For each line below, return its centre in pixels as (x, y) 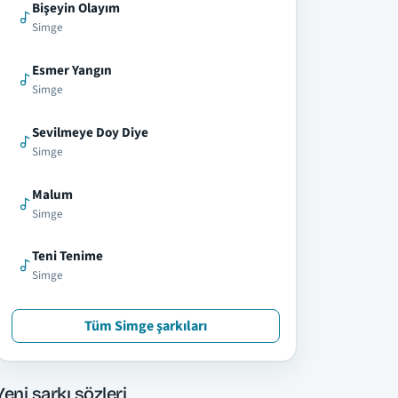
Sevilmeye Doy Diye (90, 132)
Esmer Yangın (72, 70)
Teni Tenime (68, 256)
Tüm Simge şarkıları (146, 326)
